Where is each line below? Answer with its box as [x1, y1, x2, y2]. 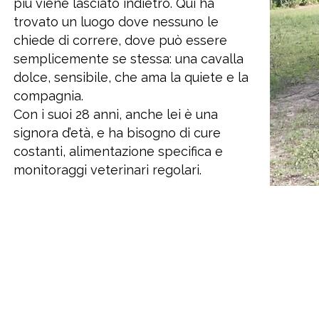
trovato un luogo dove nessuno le [14, 14, 219, 29]
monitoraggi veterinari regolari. [14, 162, 202, 177]
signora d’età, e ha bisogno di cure [14, 125, 221, 140]
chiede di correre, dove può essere [14, 33, 227, 48]
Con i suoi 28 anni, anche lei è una [14, 107, 218, 122]
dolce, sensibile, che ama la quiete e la [14, 70, 249, 85]
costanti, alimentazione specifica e [14, 144, 223, 159]
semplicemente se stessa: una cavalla [14, 51, 244, 66]
